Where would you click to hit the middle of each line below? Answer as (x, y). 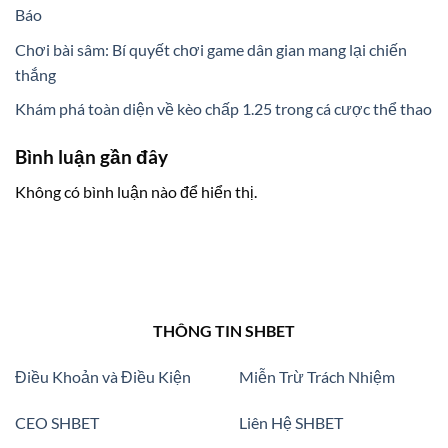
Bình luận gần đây (91, 157)
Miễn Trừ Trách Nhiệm (317, 376)
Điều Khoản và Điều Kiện (103, 376)
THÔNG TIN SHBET (224, 331)
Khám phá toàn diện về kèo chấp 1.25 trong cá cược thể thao (223, 109)
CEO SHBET (57, 422)
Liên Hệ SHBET (291, 422)
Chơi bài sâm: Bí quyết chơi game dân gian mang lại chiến (211, 49)
